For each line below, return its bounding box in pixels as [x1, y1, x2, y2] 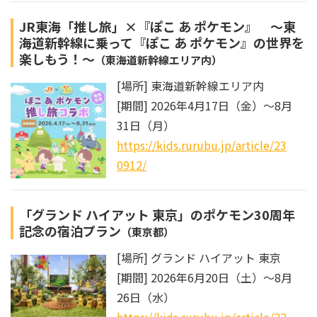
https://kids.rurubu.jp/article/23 [117, 137, 287, 154]
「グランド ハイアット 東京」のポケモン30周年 [19, 205, 295, 224]
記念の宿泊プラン [19, 221, 121, 241]
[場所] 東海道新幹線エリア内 [117, 77, 264, 95]
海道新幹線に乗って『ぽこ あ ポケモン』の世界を [19, 33, 304, 52]
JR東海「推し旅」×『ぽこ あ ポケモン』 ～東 [19, 17, 296, 36]
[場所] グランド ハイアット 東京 [117, 249, 281, 267]
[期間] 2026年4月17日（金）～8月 [117, 97, 292, 115]
